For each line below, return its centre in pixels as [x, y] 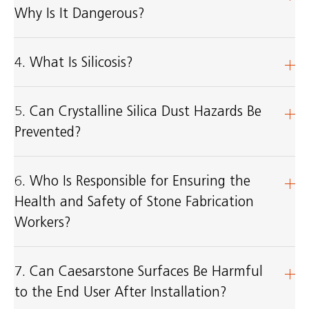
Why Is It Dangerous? [79, 13]
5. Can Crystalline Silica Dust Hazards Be [138, 111]
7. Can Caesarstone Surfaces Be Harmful [138, 271]
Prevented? [48, 132]
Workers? [42, 222]
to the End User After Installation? [120, 292]
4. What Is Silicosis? [73, 62]
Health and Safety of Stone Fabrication [134, 201]
